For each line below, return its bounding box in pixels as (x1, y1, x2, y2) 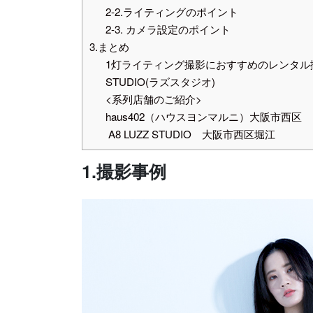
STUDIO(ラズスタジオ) (105, 74, 215, 89)
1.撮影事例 (82, 159, 166, 184)
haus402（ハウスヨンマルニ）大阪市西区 (105, 109, 302, 124)
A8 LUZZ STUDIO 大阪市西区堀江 (105, 126, 275, 142)
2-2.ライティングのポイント (105, 4, 238, 20)
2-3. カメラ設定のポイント (105, 22, 231, 37)
